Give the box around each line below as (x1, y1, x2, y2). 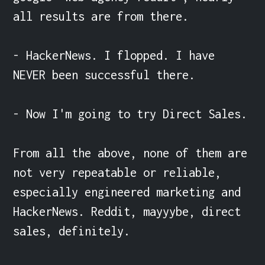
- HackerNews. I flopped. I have (13, 48, 215, 62)
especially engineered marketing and (13, 185, 241, 199)
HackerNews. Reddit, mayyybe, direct (13, 204, 241, 218)
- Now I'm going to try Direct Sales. (13, 106, 248, 121)
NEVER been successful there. (13, 67, 196, 82)
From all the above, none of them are (13, 146, 248, 160)
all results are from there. (13, 9, 189, 23)
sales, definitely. (13, 224, 131, 238)
